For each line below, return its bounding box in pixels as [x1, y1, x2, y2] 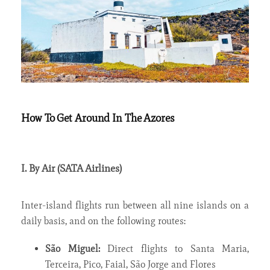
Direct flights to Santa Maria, [99, 242, 249, 254]
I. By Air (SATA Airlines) [21, 162, 122, 174]
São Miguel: [45, 242, 100, 254]
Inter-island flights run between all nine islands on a [21, 199, 249, 211]
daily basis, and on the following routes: [21, 215, 186, 227]
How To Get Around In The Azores [21, 111, 175, 125]
